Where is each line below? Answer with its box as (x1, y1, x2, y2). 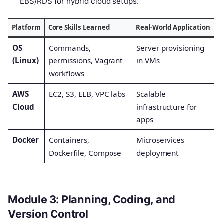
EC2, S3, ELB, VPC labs (48, 88, 125, 99)
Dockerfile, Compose (48, 147, 121, 158)
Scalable (136, 88, 166, 99)
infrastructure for (136, 101, 197, 111)
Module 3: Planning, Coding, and (8, 192, 176, 206)
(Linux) (12, 55, 39, 65)
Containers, (48, 134, 89, 145)
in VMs (136, 55, 160, 65)
